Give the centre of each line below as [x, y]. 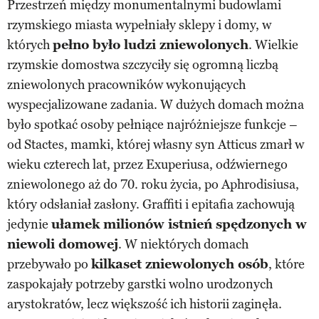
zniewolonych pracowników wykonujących [126, 84]
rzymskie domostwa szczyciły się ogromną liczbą [143, 64]
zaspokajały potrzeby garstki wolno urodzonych [140, 284]
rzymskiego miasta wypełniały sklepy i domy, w [139, 25]
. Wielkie [273, 45]
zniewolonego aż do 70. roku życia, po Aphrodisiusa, [153, 184]
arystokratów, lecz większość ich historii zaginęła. [145, 304]
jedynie [29, 224]
